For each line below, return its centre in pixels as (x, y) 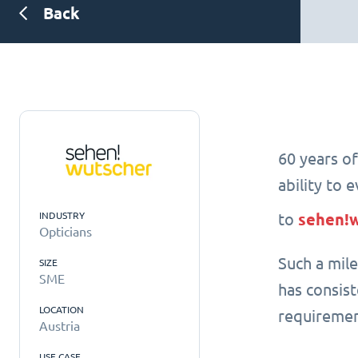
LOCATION (62, 309)
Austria (60, 326)
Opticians (66, 232)
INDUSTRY (62, 215)
